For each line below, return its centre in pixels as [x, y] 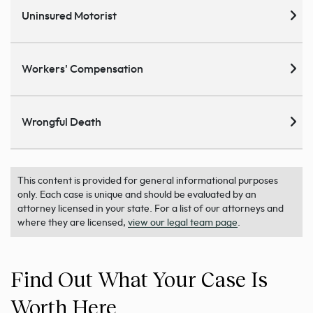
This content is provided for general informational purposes [148, 181]
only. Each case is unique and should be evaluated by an [137, 195]
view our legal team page [183, 223]
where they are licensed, [73, 223]
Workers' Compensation [82, 69]
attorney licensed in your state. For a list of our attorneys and [151, 209]
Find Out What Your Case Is [139, 278]
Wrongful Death [61, 122]
